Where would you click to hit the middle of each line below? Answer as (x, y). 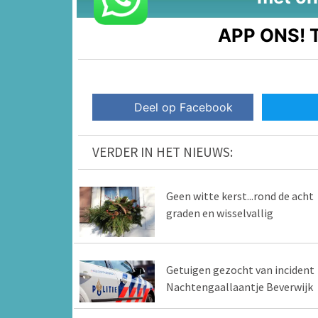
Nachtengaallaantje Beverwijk (239, 286)
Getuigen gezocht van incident (240, 269)
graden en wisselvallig (219, 213)
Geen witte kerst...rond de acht (240, 196)
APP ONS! (262, 35)
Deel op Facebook (184, 108)
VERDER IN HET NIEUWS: (163, 152)
